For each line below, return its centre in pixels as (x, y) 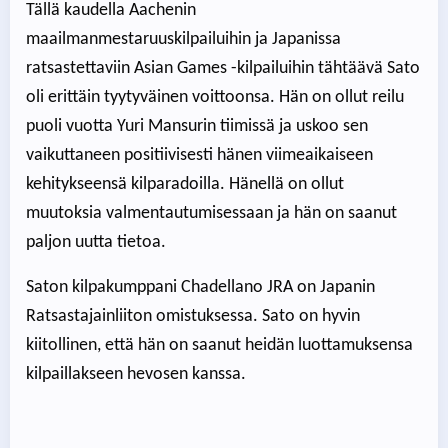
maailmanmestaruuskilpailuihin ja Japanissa (183, 40)
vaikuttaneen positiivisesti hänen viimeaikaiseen (199, 156)
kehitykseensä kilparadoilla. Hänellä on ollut (185, 185)
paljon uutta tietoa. (96, 243)
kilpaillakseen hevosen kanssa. (136, 375)
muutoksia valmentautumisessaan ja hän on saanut (211, 214)
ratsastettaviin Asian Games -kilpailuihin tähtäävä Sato (223, 69)
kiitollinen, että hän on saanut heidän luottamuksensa (219, 346)
